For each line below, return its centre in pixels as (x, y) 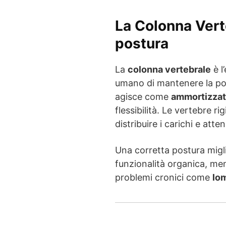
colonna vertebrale (169, 69)
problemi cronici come (164, 177)
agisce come (143, 96)
